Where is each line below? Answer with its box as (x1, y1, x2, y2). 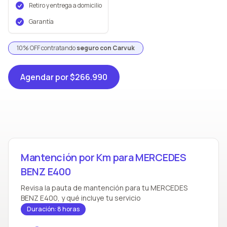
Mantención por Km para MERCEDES (21, 150, 186, 164)
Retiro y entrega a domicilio (29, 1, 102, 10)
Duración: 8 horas (27, 205, 80, 213)
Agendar (20, 71, 54, 83)
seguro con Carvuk (77, 44, 135, 52)
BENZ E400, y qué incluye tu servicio (21, 193, 141, 203)
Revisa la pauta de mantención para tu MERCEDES (21, 183, 187, 193)
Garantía (29, 17, 54, 26)
